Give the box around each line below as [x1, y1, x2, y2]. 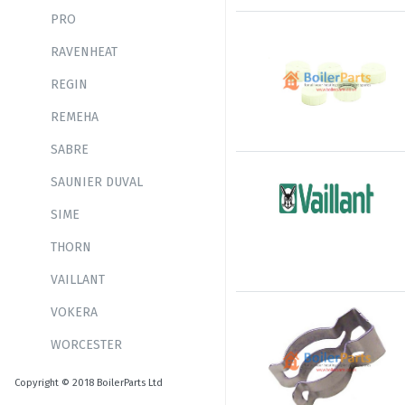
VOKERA [51, 305, 98, 320]
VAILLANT [51, 272, 105, 287]
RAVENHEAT [51, 44, 118, 60]
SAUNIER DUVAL [51, 174, 143, 190]
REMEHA [51, 109, 99, 125]
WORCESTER [51, 337, 122, 353]
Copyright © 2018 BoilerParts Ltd [14, 377, 163, 389]
